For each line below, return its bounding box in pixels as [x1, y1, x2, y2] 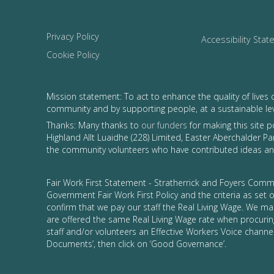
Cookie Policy [46, 48, 100, 61]
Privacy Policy [46, 30, 99, 42]
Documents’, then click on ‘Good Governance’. [46, 237, 226, 250]
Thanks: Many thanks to [46, 119, 141, 131]
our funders [141, 119, 187, 131]
